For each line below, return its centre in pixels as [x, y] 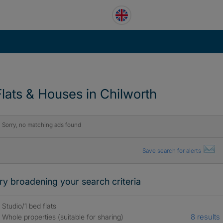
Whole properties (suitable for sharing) [62, 217]
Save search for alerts [172, 151]
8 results [205, 217]
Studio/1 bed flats [29, 206]
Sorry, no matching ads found [41, 125]
